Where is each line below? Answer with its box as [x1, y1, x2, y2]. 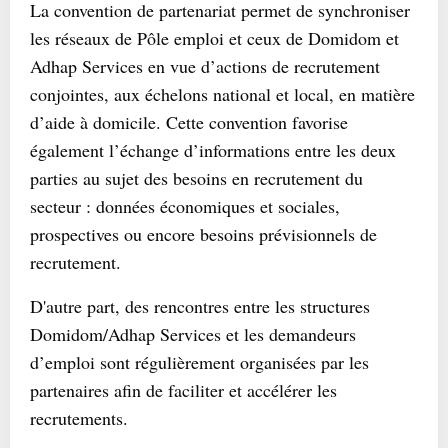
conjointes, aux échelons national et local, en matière [30, 82, 415, 106]
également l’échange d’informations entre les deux [30, 138, 396, 162]
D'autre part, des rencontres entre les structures [30, 294, 370, 318]
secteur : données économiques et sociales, [30, 194, 340, 218]
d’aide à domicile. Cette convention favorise [30, 110, 348, 134]
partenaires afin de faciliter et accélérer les [30, 378, 337, 402]
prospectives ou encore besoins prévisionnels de [30, 222, 377, 246]
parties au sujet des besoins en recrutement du [30, 166, 363, 190]
